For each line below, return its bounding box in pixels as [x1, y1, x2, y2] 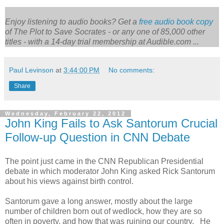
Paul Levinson [9, 65, 53, 74]
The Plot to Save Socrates [13, 27, 106, 36]
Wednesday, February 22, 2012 [5, 110, 126, 116]
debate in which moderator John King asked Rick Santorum [5, 166, 215, 175]
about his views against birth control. [5, 176, 133, 185]
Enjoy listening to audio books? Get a [5, 17, 139, 26]
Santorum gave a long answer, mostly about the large [5, 196, 192, 205]
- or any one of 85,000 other [106, 27, 205, 36]
